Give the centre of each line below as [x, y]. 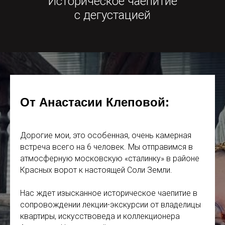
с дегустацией [113, 15]
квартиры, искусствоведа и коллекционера [100, 216]
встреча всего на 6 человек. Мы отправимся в [106, 147]
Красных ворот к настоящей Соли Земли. [96, 170]
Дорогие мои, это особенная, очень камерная [106, 136]
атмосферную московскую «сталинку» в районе [110, 159]
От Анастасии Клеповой [93, 102]
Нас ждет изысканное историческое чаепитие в [109, 193]
